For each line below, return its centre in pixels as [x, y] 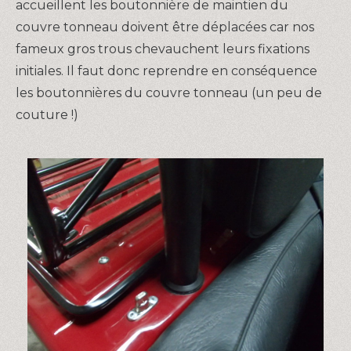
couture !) [47, 115]
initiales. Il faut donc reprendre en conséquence [166, 71]
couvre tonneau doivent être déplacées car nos [165, 27]
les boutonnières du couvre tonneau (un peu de [169, 93]
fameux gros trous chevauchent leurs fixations [163, 49]
